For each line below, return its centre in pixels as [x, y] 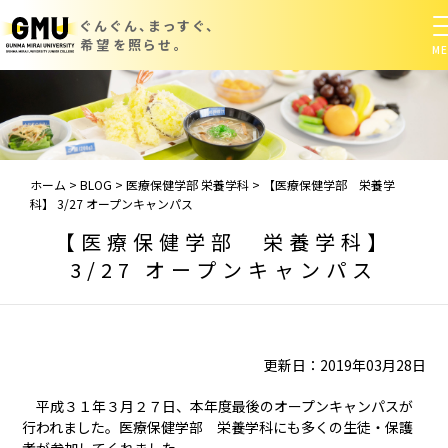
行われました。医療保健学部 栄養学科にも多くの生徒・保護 [218, 426]
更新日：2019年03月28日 [344, 364]
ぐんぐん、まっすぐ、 [148, 25]
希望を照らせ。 [132, 44]
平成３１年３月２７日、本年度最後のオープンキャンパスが [218, 405]
